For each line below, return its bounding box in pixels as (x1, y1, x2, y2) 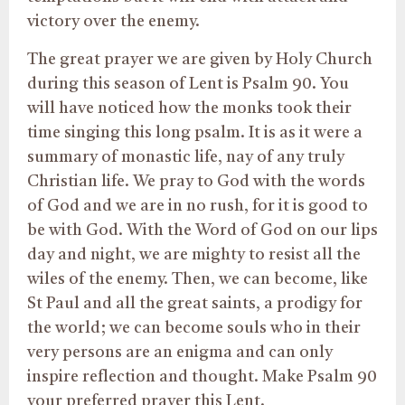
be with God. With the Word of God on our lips (27, 221, 378, 239)
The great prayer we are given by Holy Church (27, 51, 372, 68)
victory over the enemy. (27, 14, 200, 31)
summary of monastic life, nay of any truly (27, 148, 344, 165)
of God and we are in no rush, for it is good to (27, 197, 368, 214)
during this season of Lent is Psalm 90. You (27, 75, 349, 92)
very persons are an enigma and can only (27, 344, 333, 361)
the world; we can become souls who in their (27, 319, 361, 336)
